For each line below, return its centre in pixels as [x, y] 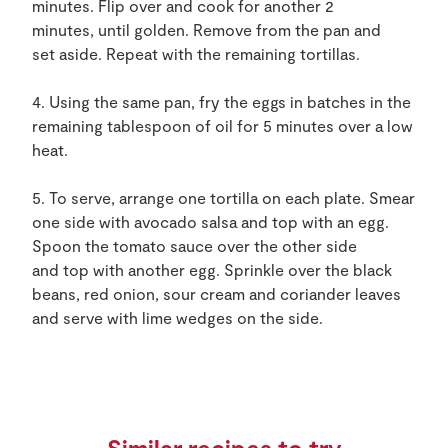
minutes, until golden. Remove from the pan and [206, 29]
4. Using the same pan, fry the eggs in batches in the [221, 101]
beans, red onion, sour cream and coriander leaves [216, 293]
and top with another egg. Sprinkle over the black [212, 269]
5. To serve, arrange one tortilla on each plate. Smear [223, 197]
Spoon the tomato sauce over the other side [194, 245]
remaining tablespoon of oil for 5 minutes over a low [222, 125]
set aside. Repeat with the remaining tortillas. [196, 53]
